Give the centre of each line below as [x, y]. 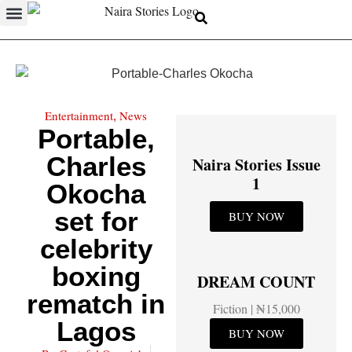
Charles [96, 166]
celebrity [96, 248]
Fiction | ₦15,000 [256, 308]
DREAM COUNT [256, 281]
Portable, [96, 138]
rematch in [96, 303]
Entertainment [79, 115]
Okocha [96, 193]
